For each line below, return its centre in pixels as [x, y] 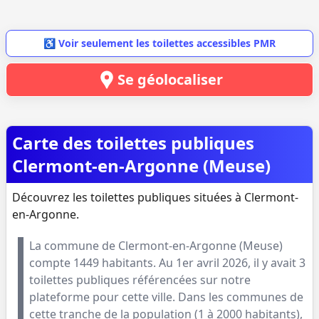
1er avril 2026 [212, 263]
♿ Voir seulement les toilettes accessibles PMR [159, 43]
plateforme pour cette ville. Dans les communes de [166, 297]
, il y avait [273, 263]
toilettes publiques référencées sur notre [140, 280]
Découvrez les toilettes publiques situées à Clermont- [155, 197]
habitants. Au [139, 263]
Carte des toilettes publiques [133, 143]
